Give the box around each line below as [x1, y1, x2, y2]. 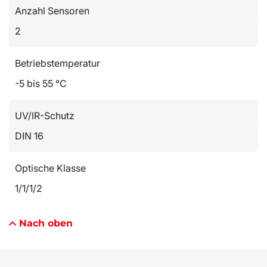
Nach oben [19, 218, 73, 229]
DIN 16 [15, 130, 44, 142]
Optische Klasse [15, 162, 86, 174]
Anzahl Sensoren [15, 5, 89, 17]
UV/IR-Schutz [15, 110, 74, 122]
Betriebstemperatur [15, 57, 100, 69]
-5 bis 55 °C [15, 77, 67, 89]
